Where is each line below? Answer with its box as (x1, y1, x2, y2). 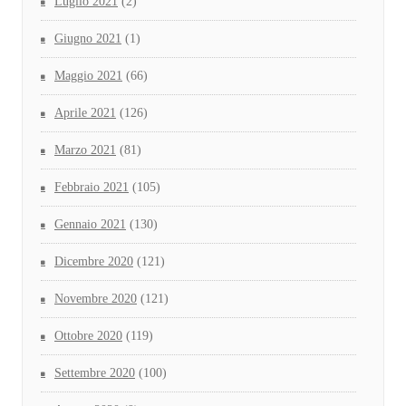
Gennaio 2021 (54, 217, 126, 232)
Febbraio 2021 (54, 180, 129, 195)
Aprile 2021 (54, 106, 116, 121)
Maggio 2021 (54, 69, 122, 83)
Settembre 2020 (54, 366, 135, 381)
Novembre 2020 (54, 292, 137, 306)
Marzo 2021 (54, 143, 116, 158)
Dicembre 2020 (54, 255, 133, 269)
